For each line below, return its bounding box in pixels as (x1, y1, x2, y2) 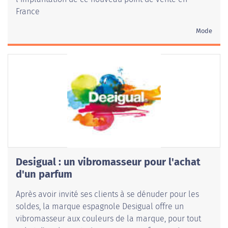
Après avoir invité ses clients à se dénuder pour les (16, 189, 199, 199)
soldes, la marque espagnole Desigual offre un (16, 202, 184, 212)
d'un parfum (16, 168, 72, 181)
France (16, 7, 40, 17)
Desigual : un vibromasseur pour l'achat (16, 156, 201, 168)
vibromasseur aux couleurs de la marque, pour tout (16, 214, 201, 224)
